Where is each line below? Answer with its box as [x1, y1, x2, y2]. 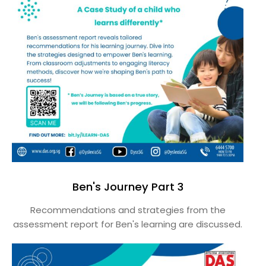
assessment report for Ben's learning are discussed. [13, 217, 243, 230]
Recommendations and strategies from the [30, 203, 226, 216]
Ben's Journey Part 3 [72, 179, 183, 194]
